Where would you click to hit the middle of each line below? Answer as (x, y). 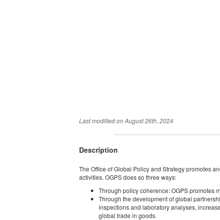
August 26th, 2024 (149, 121)
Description (99, 150)
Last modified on (102, 121)
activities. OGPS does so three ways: (128, 177)
